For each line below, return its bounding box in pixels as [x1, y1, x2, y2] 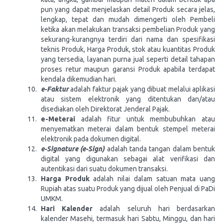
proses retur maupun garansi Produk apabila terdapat [41, 65, 215, 73]
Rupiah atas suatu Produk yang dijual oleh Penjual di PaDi [41, 185, 215, 193]
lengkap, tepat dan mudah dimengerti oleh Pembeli [41, 15, 215, 23]
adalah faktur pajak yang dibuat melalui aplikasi [70, 85, 216, 93]
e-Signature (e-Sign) [41, 145, 105, 153]
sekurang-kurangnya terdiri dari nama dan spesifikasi [41, 35, 215, 43]
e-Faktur [41, 85, 69, 93]
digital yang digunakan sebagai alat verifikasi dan [41, 155, 215, 163]
